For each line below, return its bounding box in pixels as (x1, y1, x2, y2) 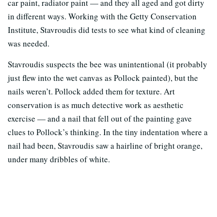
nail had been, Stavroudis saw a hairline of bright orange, (8, 139, 202, 151)
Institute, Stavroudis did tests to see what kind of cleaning (8, 24, 205, 35)
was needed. (8, 37, 49, 49)
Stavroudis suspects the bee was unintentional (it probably (8, 58, 207, 70)
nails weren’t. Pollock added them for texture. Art (8, 85, 175, 97)
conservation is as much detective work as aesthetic (8, 99, 184, 110)
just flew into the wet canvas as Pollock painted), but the (8, 72, 198, 83)
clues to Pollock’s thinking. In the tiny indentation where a (8, 126, 208, 138)
